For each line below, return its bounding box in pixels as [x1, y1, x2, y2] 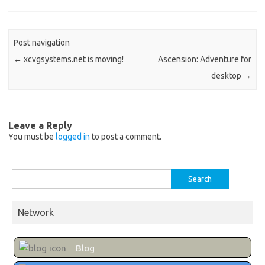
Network [18, 206, 54, 218]
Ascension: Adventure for [157, 54, 251, 64]
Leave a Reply [8, 119, 72, 131]
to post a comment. [90, 131, 161, 141]
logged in [56, 131, 90, 141]
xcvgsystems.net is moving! [22, 54, 124, 64]
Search [11, 171, 35, 180]
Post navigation [14, 38, 70, 48]
